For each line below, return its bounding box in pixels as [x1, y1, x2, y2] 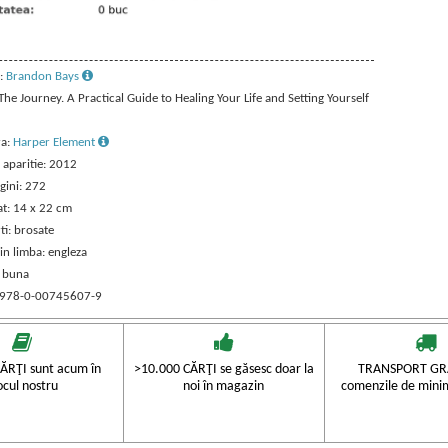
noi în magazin [183, 378, 265, 394]
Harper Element [12, 135, 98, 149]
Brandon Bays [5, 69, 82, 83]
